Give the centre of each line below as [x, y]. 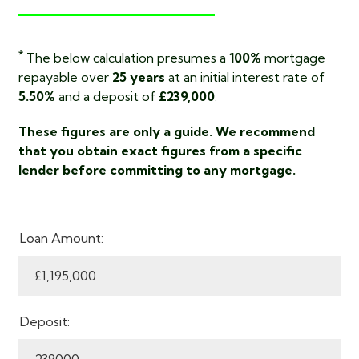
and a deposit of [107, 96]
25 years [138, 77]
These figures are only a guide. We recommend [166, 131]
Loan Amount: [61, 238]
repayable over [65, 77]
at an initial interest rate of [244, 77]
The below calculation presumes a [126, 58]
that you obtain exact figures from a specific [160, 151]
